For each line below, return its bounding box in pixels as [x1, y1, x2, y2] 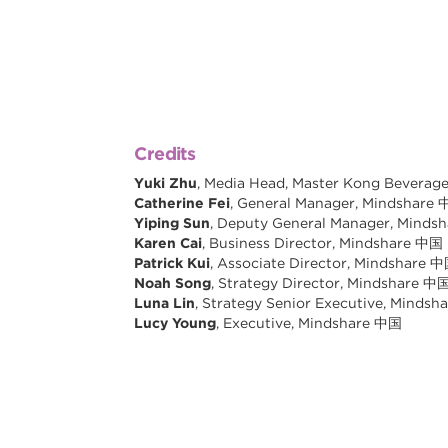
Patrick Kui [134, 255, 211, 272]
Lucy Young [134, 315, 217, 332]
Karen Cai [134, 235, 203, 252]
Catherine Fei [134, 195, 231, 212]
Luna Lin [134, 295, 196, 312]
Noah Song [134, 275, 212, 292]
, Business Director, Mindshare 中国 [202, 235, 444, 252]
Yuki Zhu [134, 175, 198, 192]
